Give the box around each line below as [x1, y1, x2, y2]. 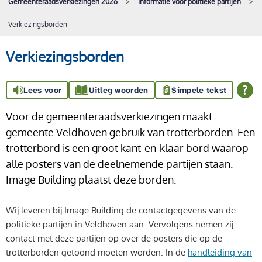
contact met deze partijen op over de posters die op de [6, 232, 222, 244]
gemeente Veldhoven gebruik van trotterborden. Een [6, 125, 255, 139]
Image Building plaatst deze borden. [6, 173, 176, 186]
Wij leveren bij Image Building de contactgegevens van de [6, 204, 236, 216]
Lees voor [23, 84, 62, 95]
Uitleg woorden [88, 84, 149, 95]
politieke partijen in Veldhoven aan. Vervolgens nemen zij [6, 218, 233, 230]
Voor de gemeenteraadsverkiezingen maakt [6, 109, 212, 123]
